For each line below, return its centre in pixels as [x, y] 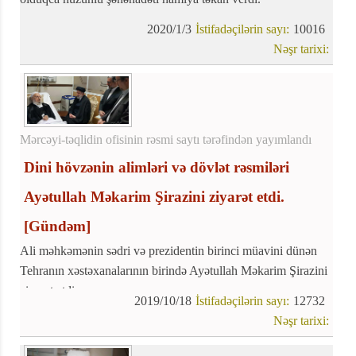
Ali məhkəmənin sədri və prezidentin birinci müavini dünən [168, 251]
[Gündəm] [57, 226]
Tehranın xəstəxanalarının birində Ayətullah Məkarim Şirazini [174, 271]
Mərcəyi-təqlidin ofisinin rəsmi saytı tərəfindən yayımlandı [166, 140]
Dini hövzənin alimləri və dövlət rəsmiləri [157, 168]
